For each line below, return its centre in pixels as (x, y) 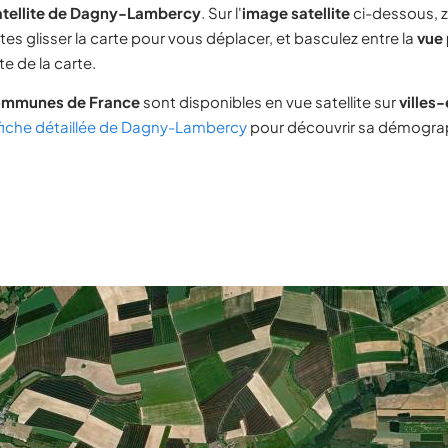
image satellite (296, 12)
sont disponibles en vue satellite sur (269, 101)
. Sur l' (221, 12)
